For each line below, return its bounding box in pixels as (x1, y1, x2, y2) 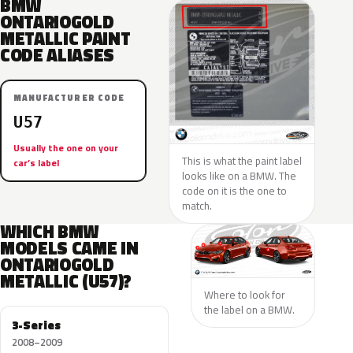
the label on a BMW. (203, 301, 295, 318)
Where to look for (203, 286, 285, 303)
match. (182, 198, 212, 214)
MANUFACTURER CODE (13, 91, 124, 104)
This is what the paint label (182, 153, 302, 169)
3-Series (12, 316, 61, 334)
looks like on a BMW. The (182, 168, 296, 184)
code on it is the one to (182, 183, 287, 199)
